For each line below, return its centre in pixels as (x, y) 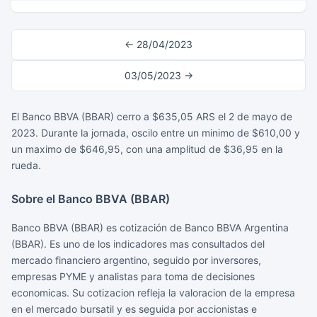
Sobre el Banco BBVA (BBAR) (91, 199)
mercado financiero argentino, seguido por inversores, (136, 260)
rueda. (26, 165)
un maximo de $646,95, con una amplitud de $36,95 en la (147, 149)
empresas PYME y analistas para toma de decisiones (133, 276)
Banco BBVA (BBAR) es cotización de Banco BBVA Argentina (150, 227)
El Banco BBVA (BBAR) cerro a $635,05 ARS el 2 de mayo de (152, 116)
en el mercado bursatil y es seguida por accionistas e (134, 309)
